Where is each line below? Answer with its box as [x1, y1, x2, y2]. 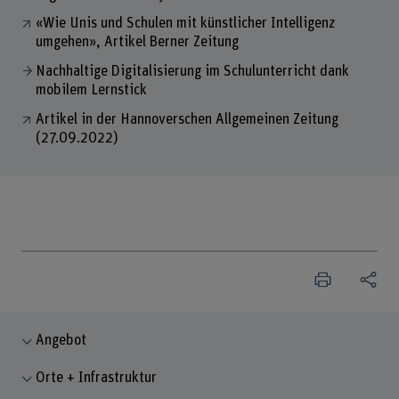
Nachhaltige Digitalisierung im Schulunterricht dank [35, 64, 349, 79]
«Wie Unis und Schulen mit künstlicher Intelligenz [35, 16, 335, 31]
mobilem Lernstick [36, 83, 148, 98]
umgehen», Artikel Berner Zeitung [36, 35, 240, 50]
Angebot [36, 332, 87, 347]
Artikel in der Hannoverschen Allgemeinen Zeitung [35, 111, 338, 126]
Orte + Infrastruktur [36, 370, 158, 386]
